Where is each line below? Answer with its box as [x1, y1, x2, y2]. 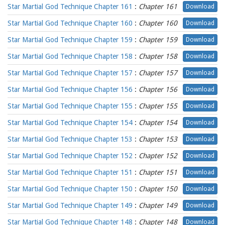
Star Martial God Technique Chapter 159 [8, 36, 133, 44]
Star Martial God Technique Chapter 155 [8, 102, 133, 110]
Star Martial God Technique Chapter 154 [8, 119, 133, 127]
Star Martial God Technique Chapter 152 [8, 152, 133, 160]
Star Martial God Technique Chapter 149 [8, 201, 133, 209]
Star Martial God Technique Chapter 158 [8, 52, 133, 60]
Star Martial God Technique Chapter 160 [8, 19, 133, 27]
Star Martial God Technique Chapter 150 [8, 185, 133, 193]
